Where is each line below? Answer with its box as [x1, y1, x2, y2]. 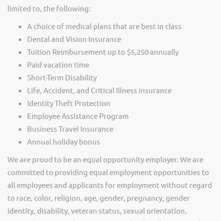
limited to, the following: [7, 3, 91, 13]
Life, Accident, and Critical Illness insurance [27, 85, 172, 95]
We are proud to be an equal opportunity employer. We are [7, 154, 203, 164]
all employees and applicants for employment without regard [7, 180, 212, 189]
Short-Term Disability [27, 73, 97, 82]
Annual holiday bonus [27, 137, 100, 146]
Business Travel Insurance [27, 124, 113, 133]
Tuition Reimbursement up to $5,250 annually [27, 47, 179, 56]
